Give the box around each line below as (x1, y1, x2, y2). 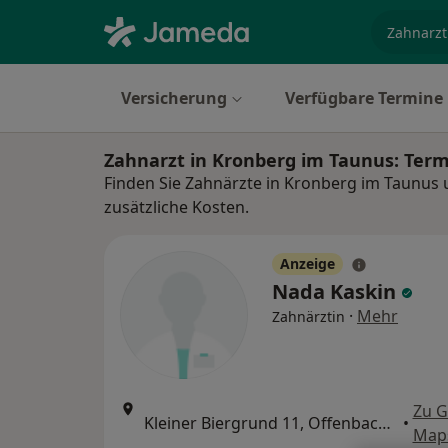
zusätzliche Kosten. (104, 196, 249, 218)
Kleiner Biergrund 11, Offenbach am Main (378, 412, 391, 434)
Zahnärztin (272, 307, 345, 326)
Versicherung (121, 87, 227, 109)
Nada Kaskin (272, 278, 401, 305)
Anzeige (280, 254, 335, 273)
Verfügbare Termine (285, 87, 443, 109)
